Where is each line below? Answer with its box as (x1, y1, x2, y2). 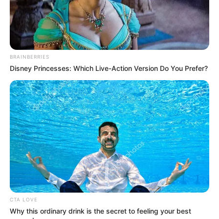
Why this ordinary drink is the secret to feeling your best (10, 206, 191, 215)
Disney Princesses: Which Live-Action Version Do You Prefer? (10, 64, 208, 73)
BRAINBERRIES (10, 54, 49, 60)
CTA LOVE (10, 196, 38, 202)
